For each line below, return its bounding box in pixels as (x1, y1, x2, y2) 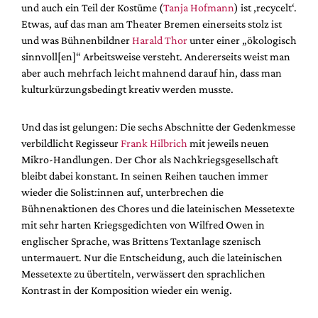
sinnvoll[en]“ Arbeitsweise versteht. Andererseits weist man (21, 50, 290, 62)
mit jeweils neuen (187, 136, 269, 149)
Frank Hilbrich (121, 136, 187, 149)
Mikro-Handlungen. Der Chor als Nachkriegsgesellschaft (21, 153, 278, 165)
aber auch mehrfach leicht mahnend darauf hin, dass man (21, 66, 282, 79)
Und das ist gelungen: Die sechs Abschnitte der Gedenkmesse (21, 120, 295, 133)
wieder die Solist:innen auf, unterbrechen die (21, 185, 224, 198)
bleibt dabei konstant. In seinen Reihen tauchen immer (21, 169, 268, 182)
